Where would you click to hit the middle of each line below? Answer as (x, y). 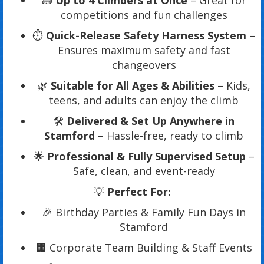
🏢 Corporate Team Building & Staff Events (144, 248)
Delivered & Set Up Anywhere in (151, 121)
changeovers (144, 65)
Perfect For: (139, 192)
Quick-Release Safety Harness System (146, 36)
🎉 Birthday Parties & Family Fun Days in (144, 212)
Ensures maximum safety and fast (144, 50)
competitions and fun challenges (144, 15)
